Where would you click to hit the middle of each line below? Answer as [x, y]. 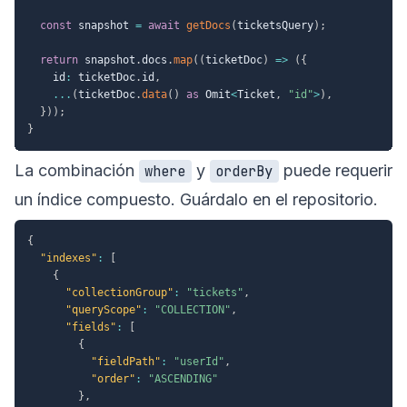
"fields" [91, 327]
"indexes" [69, 258]
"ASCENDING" [183, 378]
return [59, 60]
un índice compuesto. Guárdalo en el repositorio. [196, 199]
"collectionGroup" [119, 292]
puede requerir [335, 170]
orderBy [244, 171]
